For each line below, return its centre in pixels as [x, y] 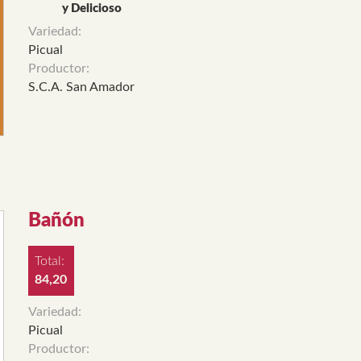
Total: [51, 261]
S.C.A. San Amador [81, 87]
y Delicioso [91, 8]
